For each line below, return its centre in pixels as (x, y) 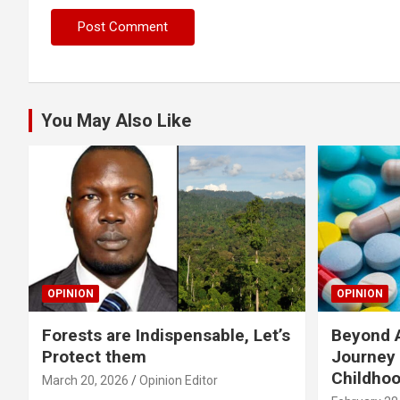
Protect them (94, 356)
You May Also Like (116, 121)
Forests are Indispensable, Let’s (166, 335)
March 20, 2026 (85, 380)
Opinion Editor (179, 380)
